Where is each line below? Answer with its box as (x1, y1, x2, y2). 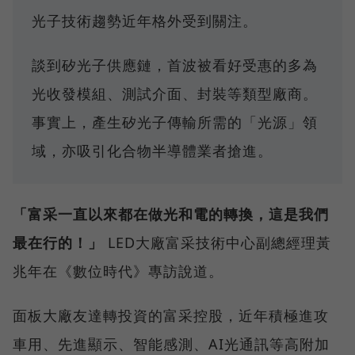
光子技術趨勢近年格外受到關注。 (32, 10, 258, 30)
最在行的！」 (13, 232, 103, 252)
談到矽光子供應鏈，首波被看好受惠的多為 (32, 55, 318, 74)
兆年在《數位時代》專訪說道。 (13, 261, 223, 281)
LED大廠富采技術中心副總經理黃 (103, 232, 331, 252)
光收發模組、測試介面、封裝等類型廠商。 (32, 83, 318, 103)
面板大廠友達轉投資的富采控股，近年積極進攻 (13, 305, 329, 325)
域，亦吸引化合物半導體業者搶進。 (32, 140, 273, 160)
